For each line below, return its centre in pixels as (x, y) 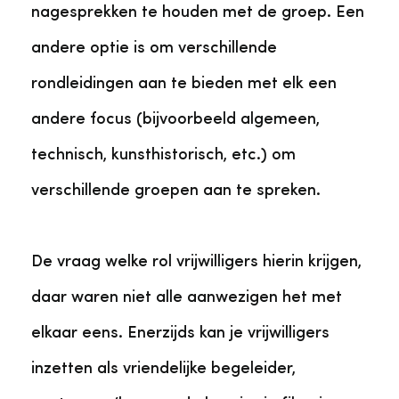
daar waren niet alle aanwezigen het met (187, 297)
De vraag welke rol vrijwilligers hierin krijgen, (196, 262)
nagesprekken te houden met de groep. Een (198, 12)
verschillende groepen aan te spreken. (176, 191)
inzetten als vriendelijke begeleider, (163, 369)
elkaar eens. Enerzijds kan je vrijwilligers (180, 333)
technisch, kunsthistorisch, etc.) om (163, 155)
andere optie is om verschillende (154, 48)
